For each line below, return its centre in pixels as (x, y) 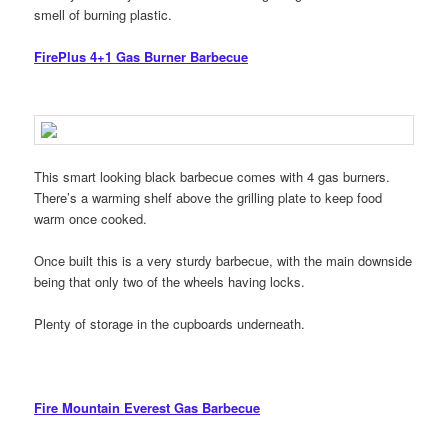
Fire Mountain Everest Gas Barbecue (147, 408)
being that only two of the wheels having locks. (170, 281)
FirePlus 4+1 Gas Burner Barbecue (141, 57)
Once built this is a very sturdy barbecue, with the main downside (223, 260)
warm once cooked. (91, 218)
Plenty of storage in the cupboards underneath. (170, 324)
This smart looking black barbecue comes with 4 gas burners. (212, 176)
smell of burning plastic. (103, 15)
